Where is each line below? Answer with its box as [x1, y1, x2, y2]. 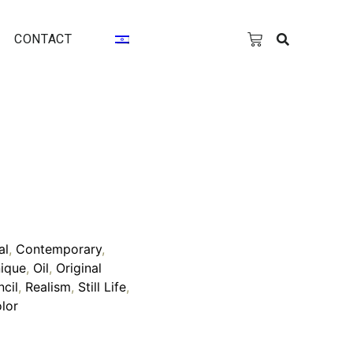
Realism [25, 279, 71, 295]
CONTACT [14, 32, 72, 46]
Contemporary [16, 241, 102, 257]
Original [56, 260, 102, 276]
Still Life [78, 279, 126, 295]
